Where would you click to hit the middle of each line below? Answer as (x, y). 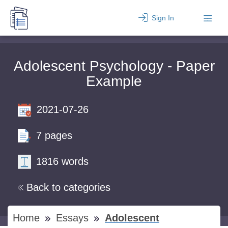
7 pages (54, 135)
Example (114, 81)
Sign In (163, 18)
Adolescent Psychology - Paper (114, 66)
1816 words (62, 161)
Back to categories (68, 187)
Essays (74, 218)
